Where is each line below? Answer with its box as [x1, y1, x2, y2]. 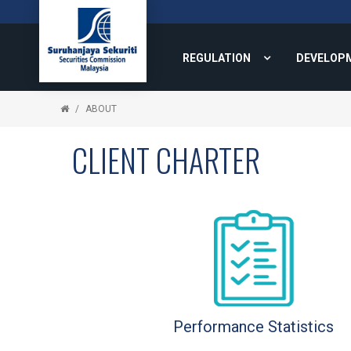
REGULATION [183, 52, 251, 64]
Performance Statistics [173, 317, 335, 336]
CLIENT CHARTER [72, 136, 260, 183]
